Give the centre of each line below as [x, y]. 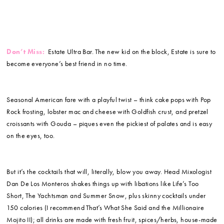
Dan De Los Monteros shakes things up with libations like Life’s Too [103, 184]
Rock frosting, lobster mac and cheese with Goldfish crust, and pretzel [107, 112]
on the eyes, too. [31, 136]
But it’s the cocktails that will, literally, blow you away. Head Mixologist [109, 172]
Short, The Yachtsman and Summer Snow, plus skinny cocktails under [106, 196]
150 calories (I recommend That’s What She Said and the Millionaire [105, 208]
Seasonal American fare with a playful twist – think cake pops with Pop [109, 100]
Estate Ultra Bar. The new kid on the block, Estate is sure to [130, 52]
